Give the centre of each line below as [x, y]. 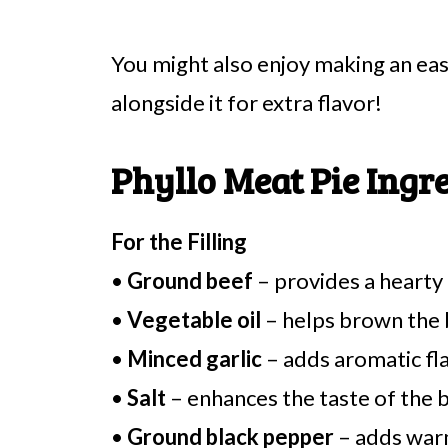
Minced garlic [194, 358]
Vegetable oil [194, 319]
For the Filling [179, 241]
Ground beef [190, 280]
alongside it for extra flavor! [246, 102]
